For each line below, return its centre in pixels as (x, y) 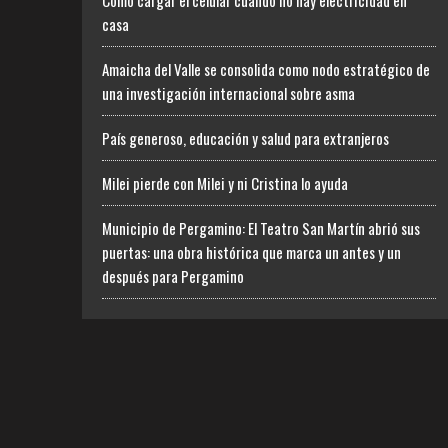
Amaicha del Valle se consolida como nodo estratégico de (266, 69)
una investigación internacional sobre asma (228, 93)
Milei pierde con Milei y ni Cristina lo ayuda (225, 183)
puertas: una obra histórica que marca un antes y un (251, 252)
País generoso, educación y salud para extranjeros (245, 138)
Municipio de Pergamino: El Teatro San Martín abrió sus (261, 228)
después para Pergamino (173, 276)
